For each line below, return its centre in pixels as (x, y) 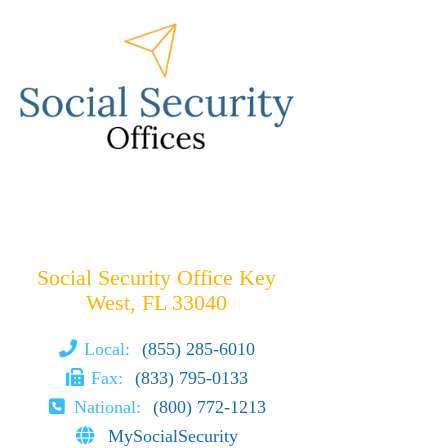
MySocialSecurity (173, 435)
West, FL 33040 (156, 302)
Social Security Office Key (156, 277)
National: (109, 406)
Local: (110, 348)
